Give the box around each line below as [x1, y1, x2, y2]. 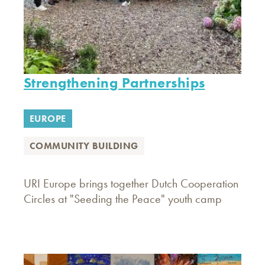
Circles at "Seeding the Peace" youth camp [24, 191, 222, 206]
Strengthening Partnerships [24, 73, 205, 92]
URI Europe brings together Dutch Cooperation [24, 176, 238, 191]
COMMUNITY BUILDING [30, 140, 138, 152]
